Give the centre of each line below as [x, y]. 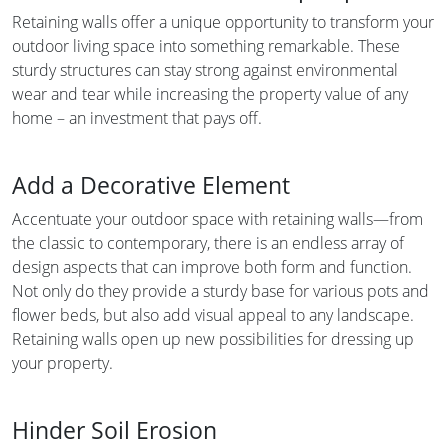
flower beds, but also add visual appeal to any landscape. [213, 314]
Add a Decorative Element [151, 184]
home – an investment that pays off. [137, 117]
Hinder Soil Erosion [114, 429]
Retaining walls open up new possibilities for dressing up [213, 338]
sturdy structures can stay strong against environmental [205, 69]
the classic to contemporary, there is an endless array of [208, 242]
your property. [62, 362]
